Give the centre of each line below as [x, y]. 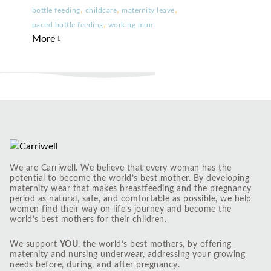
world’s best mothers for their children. [88, 220]
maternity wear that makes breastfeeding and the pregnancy [131, 189]
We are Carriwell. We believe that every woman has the [121, 168]
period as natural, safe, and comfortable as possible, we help [131, 199]
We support [35, 244]
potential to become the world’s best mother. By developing [129, 178]
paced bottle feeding [67, 25]
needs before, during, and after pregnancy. [95, 265]
